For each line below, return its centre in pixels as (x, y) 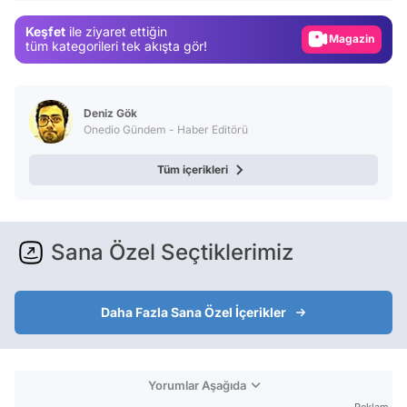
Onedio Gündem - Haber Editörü (166, 129)
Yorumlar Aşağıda (197, 385)
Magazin (359, 35)
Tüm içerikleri (193, 169)
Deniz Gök (110, 113)
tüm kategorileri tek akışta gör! (116, 46)
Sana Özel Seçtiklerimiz (172, 252)
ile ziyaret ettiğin (116, 32)
